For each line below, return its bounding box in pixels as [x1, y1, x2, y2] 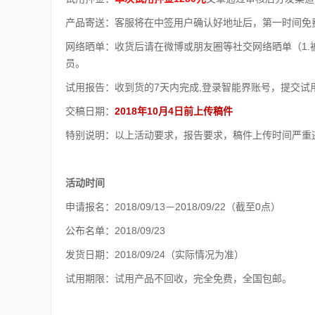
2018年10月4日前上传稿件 [115, 105, 233, 117]
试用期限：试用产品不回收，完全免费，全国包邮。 [65, 273, 292, 284]
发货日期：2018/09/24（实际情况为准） [65, 249, 244, 260]
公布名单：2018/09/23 [65, 225, 165, 236]
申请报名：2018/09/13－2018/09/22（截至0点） [65, 201, 281, 212]
